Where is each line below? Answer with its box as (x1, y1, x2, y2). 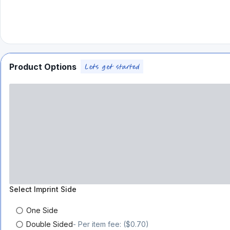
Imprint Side (34, 185, 76, 194)
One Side (26, 205, 58, 215)
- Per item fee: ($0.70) (73, 219, 149, 228)
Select (9, 185, 34, 194)
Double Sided (26, 219, 73, 228)
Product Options (9, 61, 76, 72)
